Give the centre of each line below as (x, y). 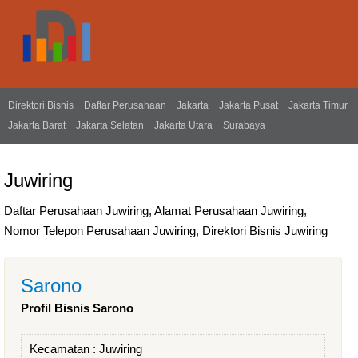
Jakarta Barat (37, 125)
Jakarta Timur (318, 105)
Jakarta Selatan (110, 125)
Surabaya (244, 125)
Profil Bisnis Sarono (77, 308)
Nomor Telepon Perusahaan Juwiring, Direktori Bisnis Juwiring (166, 231)
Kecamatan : (64, 349)
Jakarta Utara (183, 125)
